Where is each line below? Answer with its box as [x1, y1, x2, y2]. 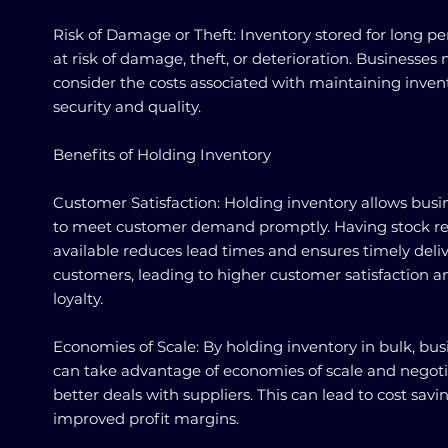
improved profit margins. [53, 409, 239, 428]
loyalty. [53, 289, 103, 308]
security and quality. [53, 97, 201, 116]
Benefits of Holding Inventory [53, 145, 271, 164]
